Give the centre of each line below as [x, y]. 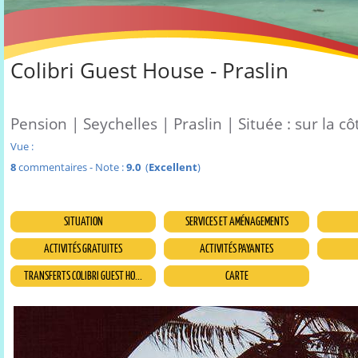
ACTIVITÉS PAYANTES [237, 249]
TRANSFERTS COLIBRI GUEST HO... [83, 276]
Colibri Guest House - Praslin [149, 71]
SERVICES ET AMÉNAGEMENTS [237, 221]
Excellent [173, 167]
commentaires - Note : [71, 167]
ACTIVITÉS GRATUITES [83, 249]
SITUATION [83, 221]
